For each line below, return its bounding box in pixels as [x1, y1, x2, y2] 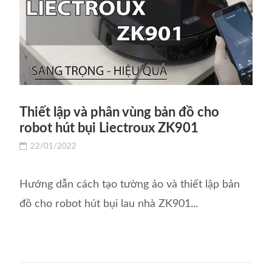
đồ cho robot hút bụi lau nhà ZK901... [19, 199, 199, 210]
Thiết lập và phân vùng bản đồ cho [19, 106, 220, 120]
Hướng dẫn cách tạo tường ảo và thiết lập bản [19, 179, 240, 191]
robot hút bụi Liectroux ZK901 [19, 121, 199, 135]
